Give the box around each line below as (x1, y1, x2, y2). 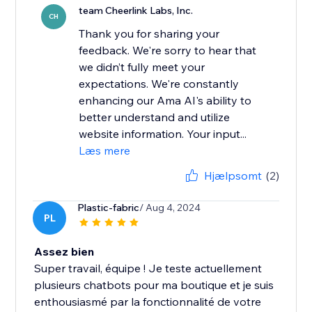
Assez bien (34, 244, 95, 259)
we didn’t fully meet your (79, 60, 205, 75)
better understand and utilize (79, 110, 231, 125)
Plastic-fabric (77, 201, 140, 214)
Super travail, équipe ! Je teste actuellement (34, 261, 263, 276)
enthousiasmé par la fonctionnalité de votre (34, 295, 262, 309)
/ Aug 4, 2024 (139, 201, 201, 214)
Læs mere (79, 143, 131, 158)
